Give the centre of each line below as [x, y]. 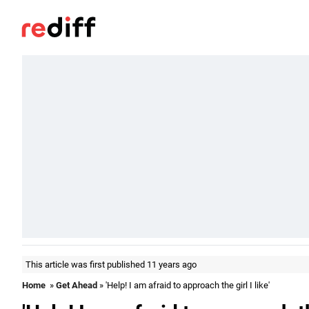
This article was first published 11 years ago [111, 265]
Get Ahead [77, 285]
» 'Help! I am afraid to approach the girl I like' [183, 285]
